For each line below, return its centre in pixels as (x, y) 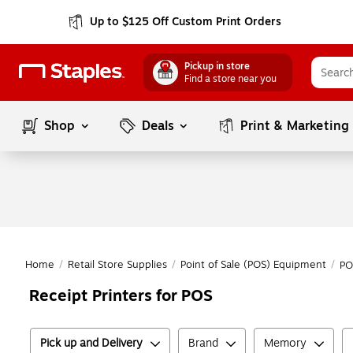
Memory (285, 343)
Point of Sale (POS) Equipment (253, 265)
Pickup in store (217, 66)
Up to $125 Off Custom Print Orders (186, 22)
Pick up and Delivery (91, 343)
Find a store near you (230, 79)
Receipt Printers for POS (121, 296)
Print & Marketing (295, 126)
